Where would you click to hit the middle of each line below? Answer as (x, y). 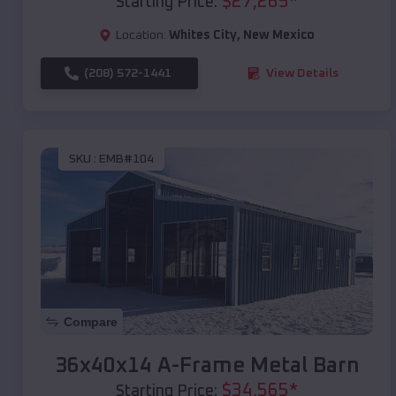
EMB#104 (126, 160)
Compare (91, 321)
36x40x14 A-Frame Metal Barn (207, 366)
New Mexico (279, 35)
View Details (302, 73)
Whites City (203, 35)
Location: (141, 35)
